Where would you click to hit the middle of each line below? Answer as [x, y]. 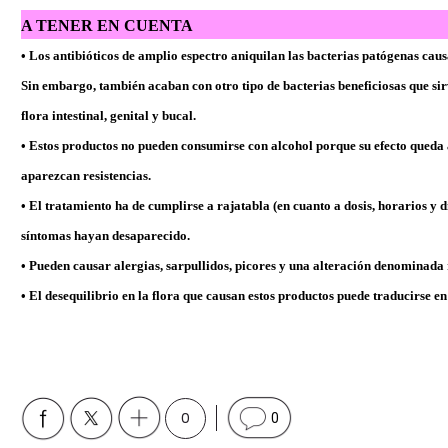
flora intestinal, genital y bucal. [108, 115]
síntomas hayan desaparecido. [105, 235]
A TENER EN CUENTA [107, 25]
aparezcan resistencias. [86, 175]
